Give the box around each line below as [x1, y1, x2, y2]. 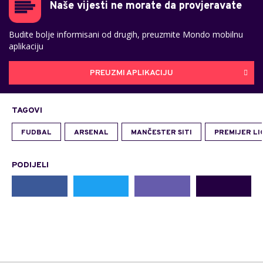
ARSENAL [74, 128, 109, 137]
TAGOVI [12, 106, 42, 116]
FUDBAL [21, 128, 52, 137]
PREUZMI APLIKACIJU [90, 68, 173, 78]
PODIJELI [12, 160, 49, 170]
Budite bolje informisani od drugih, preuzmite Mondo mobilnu [9, 29, 243, 40]
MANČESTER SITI [131, 128, 192, 137]
